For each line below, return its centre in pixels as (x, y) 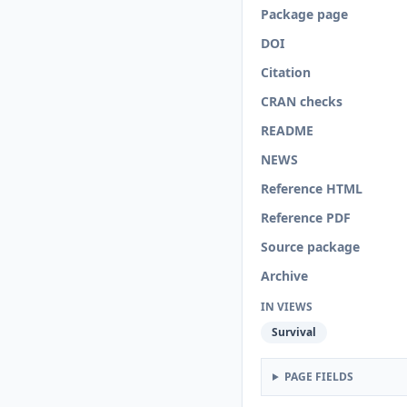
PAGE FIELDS (318, 377)
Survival (294, 332)
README (287, 130)
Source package (310, 247)
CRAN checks (302, 101)
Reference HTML (312, 189)
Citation (286, 72)
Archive (284, 276)
